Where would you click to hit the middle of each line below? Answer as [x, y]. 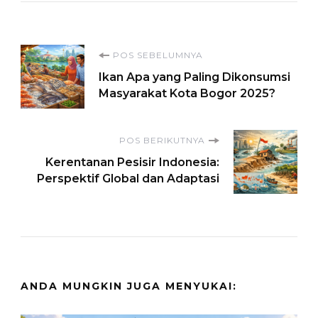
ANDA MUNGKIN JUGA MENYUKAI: [129, 286]
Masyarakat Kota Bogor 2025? [187, 94]
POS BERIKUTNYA [162, 141]
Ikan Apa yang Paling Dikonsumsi [194, 77]
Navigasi [82, 61]
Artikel [69, 96]
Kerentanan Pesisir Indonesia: [132, 163]
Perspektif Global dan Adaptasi [128, 179]
